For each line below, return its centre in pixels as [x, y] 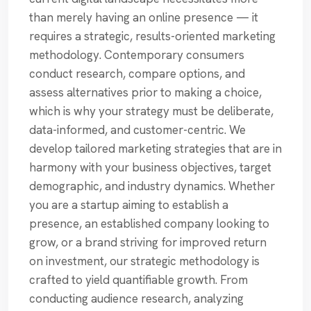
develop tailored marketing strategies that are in [155, 149]
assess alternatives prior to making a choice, [145, 93]
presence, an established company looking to [149, 224]
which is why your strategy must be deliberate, [151, 111]
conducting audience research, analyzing [136, 299]
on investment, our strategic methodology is [144, 261]
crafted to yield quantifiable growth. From [138, 280]
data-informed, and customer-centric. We [137, 130]
